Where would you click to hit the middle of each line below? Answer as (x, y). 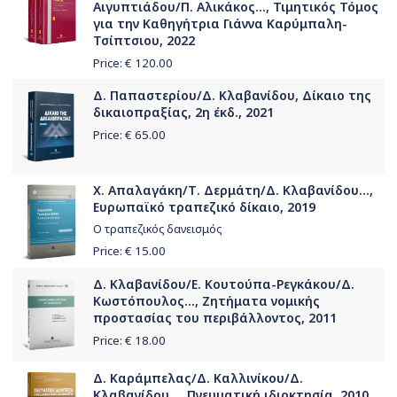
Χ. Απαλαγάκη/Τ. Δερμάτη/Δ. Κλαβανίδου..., (233, 191)
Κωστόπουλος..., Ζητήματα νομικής (206, 301)
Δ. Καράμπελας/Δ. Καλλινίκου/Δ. (198, 378)
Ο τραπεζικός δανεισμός (157, 230)
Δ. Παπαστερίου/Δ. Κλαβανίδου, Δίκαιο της (232, 96)
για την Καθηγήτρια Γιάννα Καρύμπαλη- (220, 24)
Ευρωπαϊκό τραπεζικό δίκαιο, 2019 (204, 207)
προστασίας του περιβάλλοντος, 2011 (215, 318)
